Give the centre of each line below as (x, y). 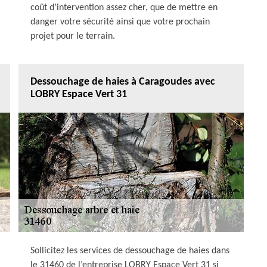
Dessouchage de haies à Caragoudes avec (123, 82)
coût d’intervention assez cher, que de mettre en (124, 8)
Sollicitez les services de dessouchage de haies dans (130, 251)
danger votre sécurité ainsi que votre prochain (120, 22)
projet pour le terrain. (73, 36)
